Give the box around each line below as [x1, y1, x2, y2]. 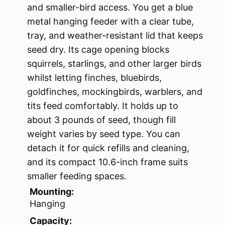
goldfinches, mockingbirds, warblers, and [27, 86, 202, 97]
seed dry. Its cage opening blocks [27, 44, 169, 55]
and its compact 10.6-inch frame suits [27, 157, 188, 168]
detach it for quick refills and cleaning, [27, 143, 189, 154]
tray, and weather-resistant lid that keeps [27, 30, 203, 41]
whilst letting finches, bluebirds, [27, 72, 162, 83]
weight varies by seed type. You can [27, 129, 180, 140]
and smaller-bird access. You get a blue [27, 2, 193, 13]
